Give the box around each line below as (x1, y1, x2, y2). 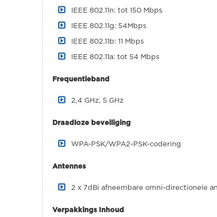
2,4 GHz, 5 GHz (71, 97, 124, 104)
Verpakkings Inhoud (52, 206, 126, 214)
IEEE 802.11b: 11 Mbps (71, 38, 144, 45)
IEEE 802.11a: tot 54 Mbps (71, 53, 159, 61)
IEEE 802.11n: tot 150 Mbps (71, 7, 162, 14)
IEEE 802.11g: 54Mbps (71, 22, 146, 30)
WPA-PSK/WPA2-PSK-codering (71, 140, 181, 148)
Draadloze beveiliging (52, 119, 131, 126)
